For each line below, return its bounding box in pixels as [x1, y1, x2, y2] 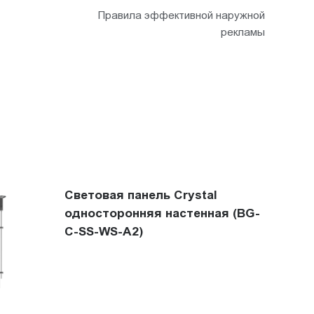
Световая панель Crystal [64, 188, 217, 203]
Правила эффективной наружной [97, 9, 265, 21]
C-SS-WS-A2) [64, 224, 143, 239]
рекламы [220, 26, 265, 38]
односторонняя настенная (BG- [64, 206, 260, 221]
